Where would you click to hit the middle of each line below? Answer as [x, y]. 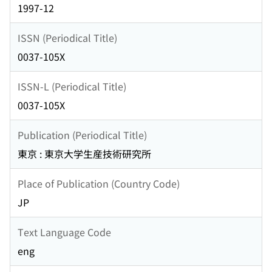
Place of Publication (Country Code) [99, 183]
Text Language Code [64, 232]
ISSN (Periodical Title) [67, 37]
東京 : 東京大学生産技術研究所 [84, 154]
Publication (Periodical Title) [82, 134]
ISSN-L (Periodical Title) [72, 86]
